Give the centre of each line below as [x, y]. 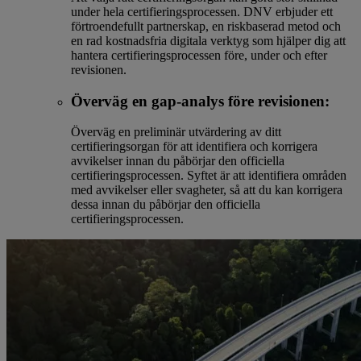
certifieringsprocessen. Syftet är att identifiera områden [209, 176]
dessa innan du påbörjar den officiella [166, 205]
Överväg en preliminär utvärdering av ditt [176, 132]
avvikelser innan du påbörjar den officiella [178, 161]
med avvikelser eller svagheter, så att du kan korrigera [207, 190]
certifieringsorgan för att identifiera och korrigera [194, 147]
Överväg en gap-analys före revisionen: [200, 101]
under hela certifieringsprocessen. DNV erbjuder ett [202, 12]
